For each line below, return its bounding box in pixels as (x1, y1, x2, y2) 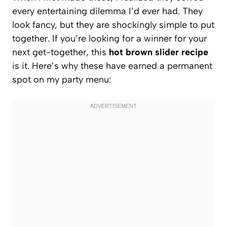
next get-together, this (12, 46, 109, 58)
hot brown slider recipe (109, 46, 208, 58)
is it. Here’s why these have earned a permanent (12, 60, 212, 71)
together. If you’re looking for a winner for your (12, 32, 207, 44)
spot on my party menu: (12, 73, 111, 85)
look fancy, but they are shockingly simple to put (12, 19, 214, 30)
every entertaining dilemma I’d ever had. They (12, 5, 203, 17)
